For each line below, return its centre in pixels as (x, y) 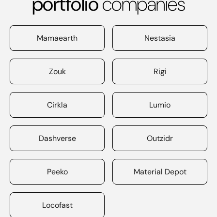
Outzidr (160, 138)
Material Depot (160, 172)
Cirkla (57, 105)
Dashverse (57, 138)
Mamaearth (57, 38)
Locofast (57, 205)
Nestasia (160, 38)
